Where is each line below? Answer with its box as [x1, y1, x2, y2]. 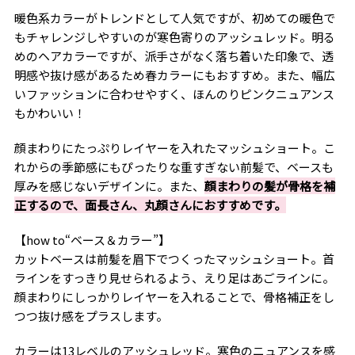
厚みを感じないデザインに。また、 [13, 177, 204, 194]
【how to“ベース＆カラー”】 [13, 231, 170, 248]
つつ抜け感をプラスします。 [13, 307, 168, 324]
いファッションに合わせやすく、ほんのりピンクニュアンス [13, 85, 334, 102]
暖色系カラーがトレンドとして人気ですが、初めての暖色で [13, 9, 335, 26]
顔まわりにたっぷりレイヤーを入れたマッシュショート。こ [13, 139, 335, 156]
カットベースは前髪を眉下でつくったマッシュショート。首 [13, 250, 334, 267]
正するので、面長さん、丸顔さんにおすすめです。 [13, 196, 286, 213]
